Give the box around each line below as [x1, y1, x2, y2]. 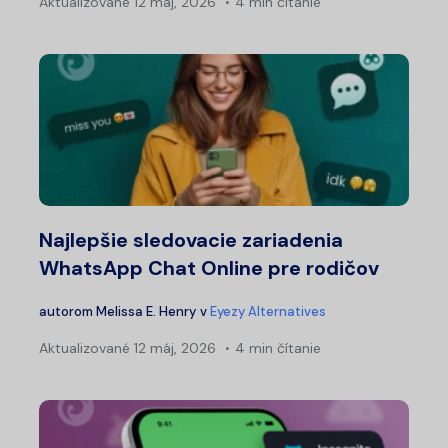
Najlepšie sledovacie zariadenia [39, 227, 343, 254]
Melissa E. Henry [96, 303, 196, 321]
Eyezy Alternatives [210, 303, 326, 321]
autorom [39, 303, 96, 321]
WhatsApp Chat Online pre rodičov [39, 255, 379, 282]
